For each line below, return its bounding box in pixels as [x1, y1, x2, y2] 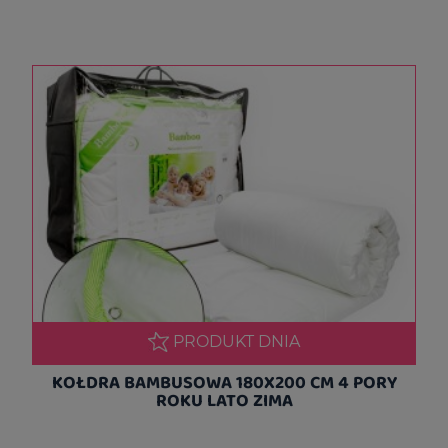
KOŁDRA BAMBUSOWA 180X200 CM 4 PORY [51, 368, 397, 395]
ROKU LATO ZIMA [155, 386, 293, 413]
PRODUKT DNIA [173, 331, 300, 351]
